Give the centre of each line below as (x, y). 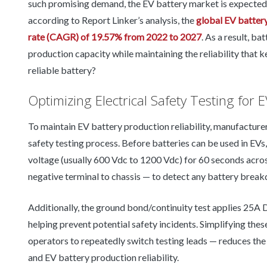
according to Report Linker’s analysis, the (112, 20)
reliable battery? (62, 70)
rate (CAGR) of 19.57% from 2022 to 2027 (115, 37)
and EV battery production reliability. (103, 257)
